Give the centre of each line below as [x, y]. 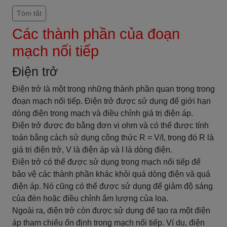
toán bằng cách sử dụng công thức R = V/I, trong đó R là [113, 138]
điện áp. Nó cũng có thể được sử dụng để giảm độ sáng [112, 186]
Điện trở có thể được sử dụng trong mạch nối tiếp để [106, 162]
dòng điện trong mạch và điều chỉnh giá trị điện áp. [103, 113]
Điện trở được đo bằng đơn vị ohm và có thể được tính [110, 125]
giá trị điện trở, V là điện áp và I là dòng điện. [92, 150]
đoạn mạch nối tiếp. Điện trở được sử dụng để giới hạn [111, 101]
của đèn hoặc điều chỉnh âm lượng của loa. [90, 198]
